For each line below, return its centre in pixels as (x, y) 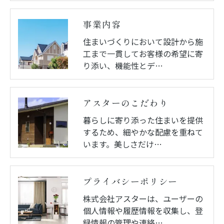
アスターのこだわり (126, 103)
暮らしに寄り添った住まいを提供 (143, 120)
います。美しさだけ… (122, 144)
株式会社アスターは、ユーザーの (143, 198)
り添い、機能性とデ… (123, 65)
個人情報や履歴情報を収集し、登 (143, 210)
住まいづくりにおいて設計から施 (143, 41)
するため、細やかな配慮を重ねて (143, 132)
